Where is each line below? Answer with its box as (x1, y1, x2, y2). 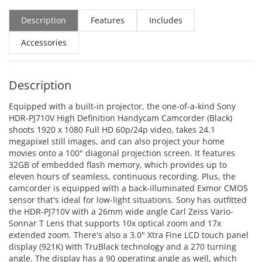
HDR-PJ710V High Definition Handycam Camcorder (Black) (9, 112, 232, 124)
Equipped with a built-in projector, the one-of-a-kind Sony (9, 101, 236, 112)
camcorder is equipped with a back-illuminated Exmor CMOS (9, 182, 248, 194)
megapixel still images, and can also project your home (9, 136, 225, 147)
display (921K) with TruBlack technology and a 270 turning (9, 241, 236, 253)
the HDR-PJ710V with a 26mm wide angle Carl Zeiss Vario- (9, 206, 233, 218)
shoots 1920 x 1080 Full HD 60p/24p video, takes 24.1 (9, 124, 215, 136)
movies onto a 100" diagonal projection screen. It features (9, 147, 235, 159)
